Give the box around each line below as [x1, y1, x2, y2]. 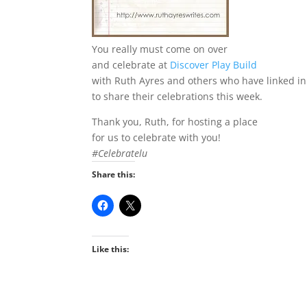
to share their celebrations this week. [92, 90, 263, 103]
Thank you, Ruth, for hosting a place [92, 115, 258, 128]
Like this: [92, 243, 130, 255]
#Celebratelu [92, 147, 148, 160]
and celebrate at [92, 58, 171, 71]
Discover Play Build [170, 58, 258, 71]
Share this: [92, 169, 136, 180]
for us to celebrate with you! [92, 131, 221, 144]
